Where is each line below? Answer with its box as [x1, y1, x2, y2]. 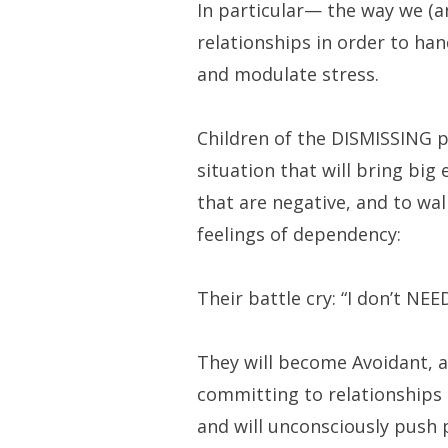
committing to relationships [196, 382, 442, 407]
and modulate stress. [196, 62, 379, 87]
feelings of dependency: [196, 222, 401, 247]
